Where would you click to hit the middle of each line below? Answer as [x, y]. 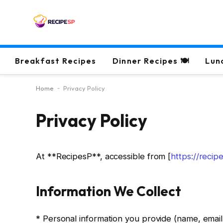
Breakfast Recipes [56, 61]
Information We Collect [109, 191]
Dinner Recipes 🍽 [151, 61]
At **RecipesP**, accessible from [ [104, 156]
